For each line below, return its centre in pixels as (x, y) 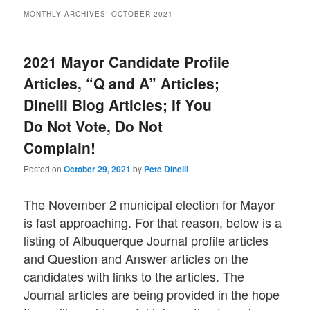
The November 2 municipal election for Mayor (149, 204)
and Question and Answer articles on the (136, 258)
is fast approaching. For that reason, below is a (153, 222)
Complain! (60, 147)
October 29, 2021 (98, 168)
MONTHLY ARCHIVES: (68, 13)
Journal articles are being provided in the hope (152, 294)
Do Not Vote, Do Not (93, 126)
